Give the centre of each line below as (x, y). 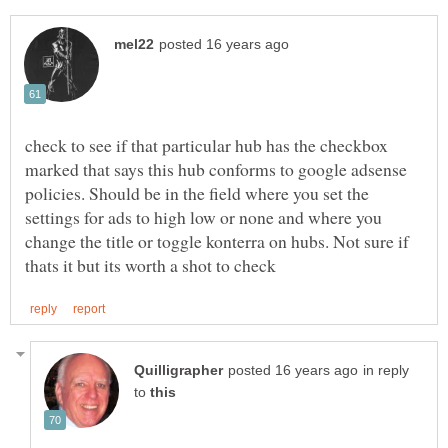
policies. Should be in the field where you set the (197, 192)
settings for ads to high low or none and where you (203, 216)
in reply (386, 370)
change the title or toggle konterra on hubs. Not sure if (217, 240)
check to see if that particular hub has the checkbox (206, 144)
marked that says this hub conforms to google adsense (216, 168)
